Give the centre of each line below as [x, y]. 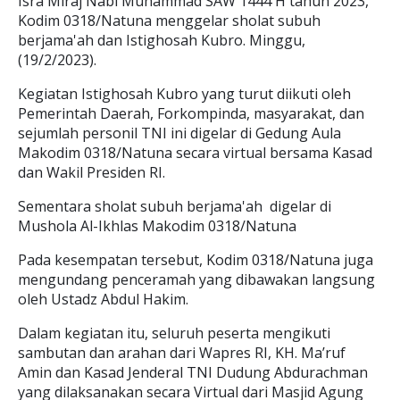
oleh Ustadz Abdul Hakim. [105, 299]
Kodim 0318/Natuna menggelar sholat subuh [169, 21]
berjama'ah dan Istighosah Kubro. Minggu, [162, 40]
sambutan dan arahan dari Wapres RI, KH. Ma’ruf [182, 353]
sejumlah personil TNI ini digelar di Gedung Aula [179, 133]
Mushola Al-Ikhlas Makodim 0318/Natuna [159, 226]
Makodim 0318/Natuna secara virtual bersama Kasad [195, 153]
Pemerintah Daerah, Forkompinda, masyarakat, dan [191, 113]
